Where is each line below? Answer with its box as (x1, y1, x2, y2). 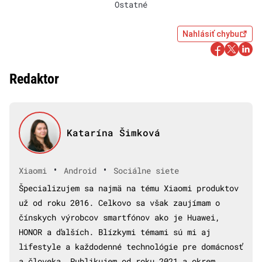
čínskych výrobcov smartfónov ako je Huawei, (19, 212, 220, 223)
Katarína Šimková (66, 126, 160, 139)
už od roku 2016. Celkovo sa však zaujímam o (19, 197, 220, 209)
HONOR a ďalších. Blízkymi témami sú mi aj (19, 226, 211, 238)
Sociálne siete (113, 164, 179, 176)
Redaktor (9, 71, 59, 88)
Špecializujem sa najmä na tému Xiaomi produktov (19, 182, 239, 194)
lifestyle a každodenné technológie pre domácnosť (19, 241, 243, 253)
